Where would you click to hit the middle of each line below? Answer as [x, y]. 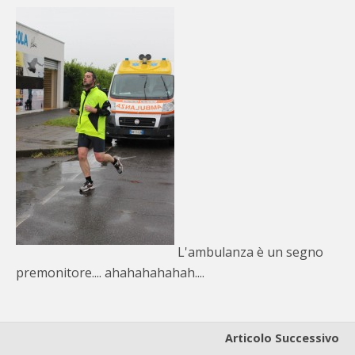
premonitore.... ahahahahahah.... [113, 273]
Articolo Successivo [282, 338]
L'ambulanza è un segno [249, 252]
